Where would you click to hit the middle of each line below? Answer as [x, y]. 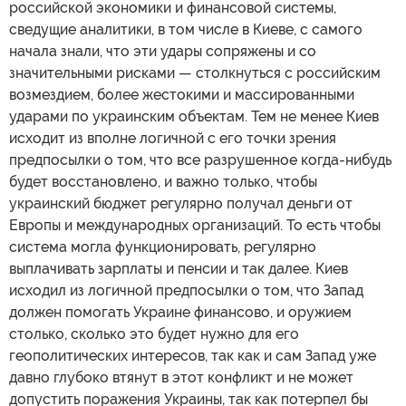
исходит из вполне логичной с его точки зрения [173, 138]
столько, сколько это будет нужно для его [154, 333]
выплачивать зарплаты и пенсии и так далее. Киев [179, 268]
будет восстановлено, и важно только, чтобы [163, 181]
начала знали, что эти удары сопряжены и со [163, 51]
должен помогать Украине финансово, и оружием [180, 312]
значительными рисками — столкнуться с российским [195, 72]
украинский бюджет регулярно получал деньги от [181, 203]
